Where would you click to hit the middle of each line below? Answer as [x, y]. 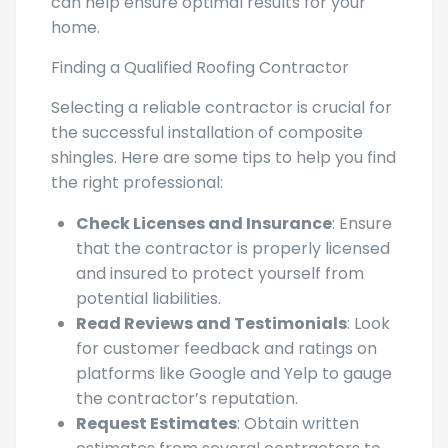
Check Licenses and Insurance [204, 224]
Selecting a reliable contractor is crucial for [221, 108]
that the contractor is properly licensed [233, 249]
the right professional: [137, 183]
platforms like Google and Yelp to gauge [234, 374]
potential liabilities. [148, 299]
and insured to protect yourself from [220, 274]
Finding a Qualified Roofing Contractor [200, 68]
